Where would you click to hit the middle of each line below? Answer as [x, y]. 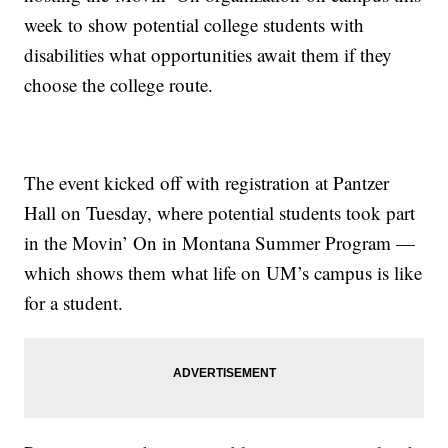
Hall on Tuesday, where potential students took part [220, 213]
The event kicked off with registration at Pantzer [207, 183]
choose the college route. [119, 85]
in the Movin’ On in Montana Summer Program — [220, 243]
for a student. [74, 303]
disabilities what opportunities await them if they [208, 55]
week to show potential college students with [194, 25]
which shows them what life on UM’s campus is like [223, 273]
